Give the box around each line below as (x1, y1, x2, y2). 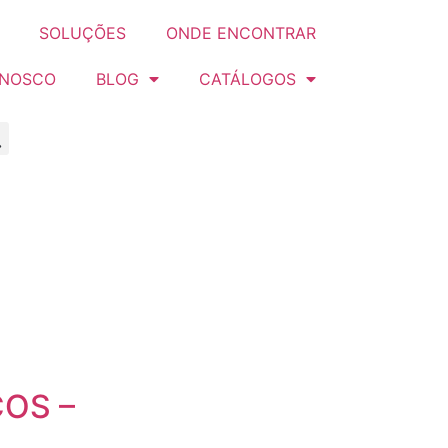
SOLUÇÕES (39, 23, 126, 43)
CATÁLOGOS (199, 69, 296, 89)
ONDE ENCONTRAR (166, 23, 316, 43)
